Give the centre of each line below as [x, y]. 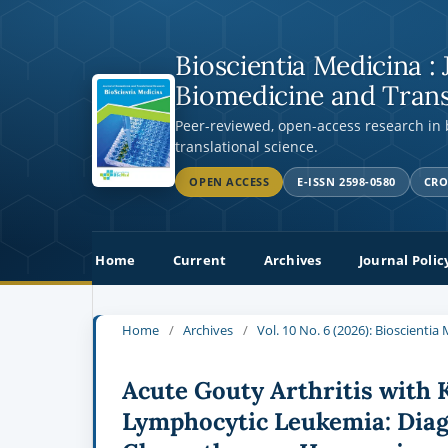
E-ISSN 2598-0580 [346, 181]
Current [199, 259]
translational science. [247, 146]
